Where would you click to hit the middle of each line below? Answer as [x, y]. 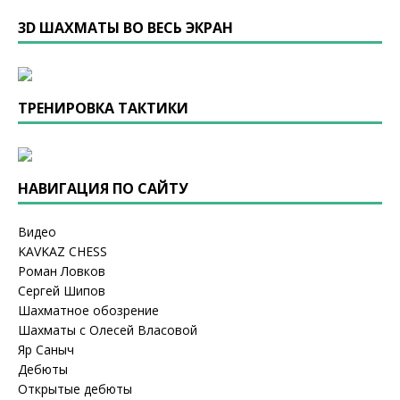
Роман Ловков [62, 271]
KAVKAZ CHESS [62, 251]
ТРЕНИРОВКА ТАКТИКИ [103, 108]
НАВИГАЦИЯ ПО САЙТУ [103, 188]
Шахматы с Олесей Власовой [108, 330]
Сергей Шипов [62, 291]
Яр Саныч [46, 350]
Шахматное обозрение [88, 310]
